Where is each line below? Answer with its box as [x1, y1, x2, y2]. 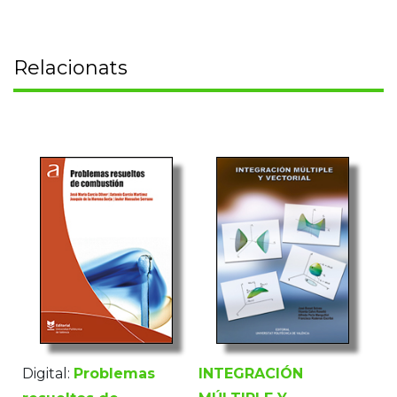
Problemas [74, 364, 155, 382]
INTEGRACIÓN [198, 364, 303, 382]
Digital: [22, 364, 70, 382]
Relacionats [13, 55, 128, 80]
